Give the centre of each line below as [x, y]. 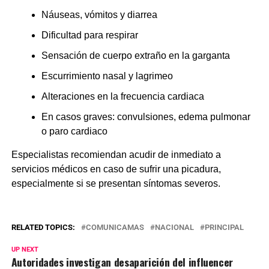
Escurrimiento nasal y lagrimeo [107, 76]
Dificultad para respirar [89, 35]
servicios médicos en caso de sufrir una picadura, [116, 169]
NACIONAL [174, 227]
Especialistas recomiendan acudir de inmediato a [116, 154]
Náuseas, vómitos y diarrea [99, 14]
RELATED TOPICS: [43, 227]
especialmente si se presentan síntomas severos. [116, 183]
